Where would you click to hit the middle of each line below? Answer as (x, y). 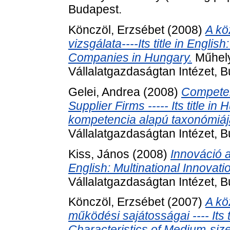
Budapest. (95, 9)
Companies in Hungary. (130, 58)
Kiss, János (99, 154)
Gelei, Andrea (104, 92)
